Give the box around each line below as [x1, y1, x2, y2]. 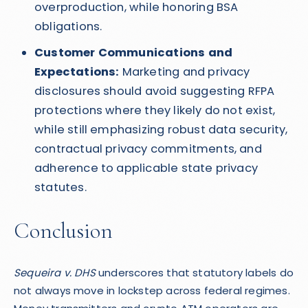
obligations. [34, 19, 102, 34]
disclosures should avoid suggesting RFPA [34, 83, 275, 99]
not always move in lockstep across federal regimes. [14, 283, 290, 298]
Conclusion [14, 217, 113, 244]
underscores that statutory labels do [95, 265, 294, 280]
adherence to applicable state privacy [34, 160, 258, 176]
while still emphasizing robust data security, [34, 122, 288, 137]
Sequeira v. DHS [14, 265, 96, 280]
